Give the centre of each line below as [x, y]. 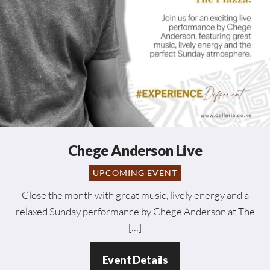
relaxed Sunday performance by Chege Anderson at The [135, 212]
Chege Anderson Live [135, 151]
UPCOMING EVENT [135, 173]
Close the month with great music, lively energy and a [135, 195]
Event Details [135, 260]
